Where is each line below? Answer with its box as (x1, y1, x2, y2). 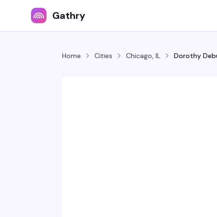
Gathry (52, 9, 85, 22)
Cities (94, 51, 112, 60)
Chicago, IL (126, 51, 160, 60)
